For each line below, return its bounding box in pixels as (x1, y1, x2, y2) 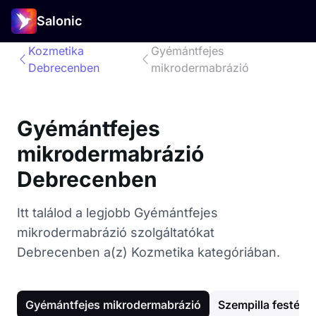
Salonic (37, 13, 82, 28)
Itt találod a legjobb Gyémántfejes (17, 205, 218, 220)
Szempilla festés (218, 298, 306, 312)
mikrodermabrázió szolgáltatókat (17, 225, 214, 240)
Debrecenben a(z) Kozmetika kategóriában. (17, 245, 280, 260)
